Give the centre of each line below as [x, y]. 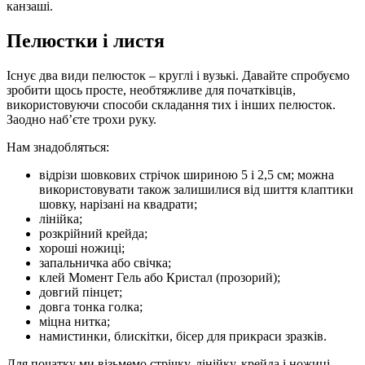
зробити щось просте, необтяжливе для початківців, [151, 90]
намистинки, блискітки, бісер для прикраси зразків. [183, 336]
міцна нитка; [75, 321]
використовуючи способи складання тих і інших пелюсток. [171, 104]
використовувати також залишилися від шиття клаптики [196, 189]
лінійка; [61, 218]
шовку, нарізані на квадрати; [118, 204]
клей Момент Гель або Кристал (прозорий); [160, 277]
